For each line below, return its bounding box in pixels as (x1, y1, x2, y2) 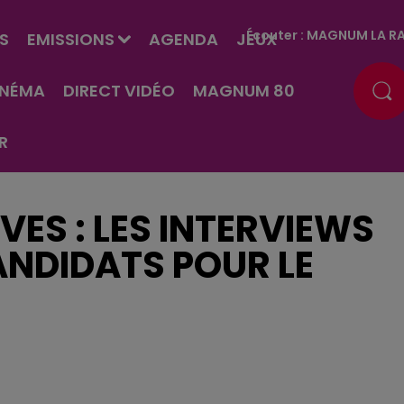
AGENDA (148, 28, 218, 50)
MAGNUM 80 (192, 79, 295, 102)
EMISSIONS (26, 28, 115, 50)
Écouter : (246, 25, 308, 44)
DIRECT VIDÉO (62, 79, 175, 102)
